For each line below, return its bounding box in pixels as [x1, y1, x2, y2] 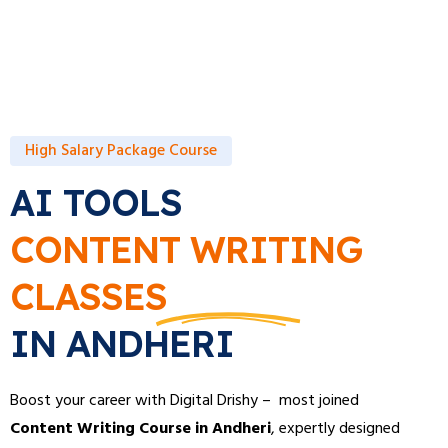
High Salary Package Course [25, 138, 217, 164]
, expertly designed [271, 416, 400, 442]
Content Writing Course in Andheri [10, 416, 271, 442]
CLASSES [10, 274, 167, 319]
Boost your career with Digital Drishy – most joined [10, 388, 359, 414]
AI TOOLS [10, 180, 182, 225]
